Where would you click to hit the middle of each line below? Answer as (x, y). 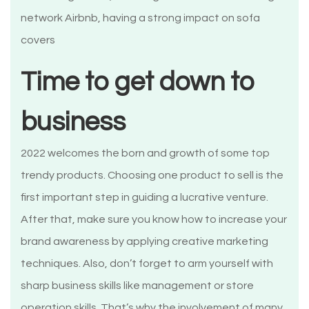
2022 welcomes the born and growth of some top (145, 153)
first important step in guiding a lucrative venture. (144, 198)
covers (38, 40)
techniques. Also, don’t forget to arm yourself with (147, 264)
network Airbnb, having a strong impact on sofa (140, 18)
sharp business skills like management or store (137, 286)
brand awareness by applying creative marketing (144, 242)
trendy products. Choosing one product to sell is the (152, 176)
